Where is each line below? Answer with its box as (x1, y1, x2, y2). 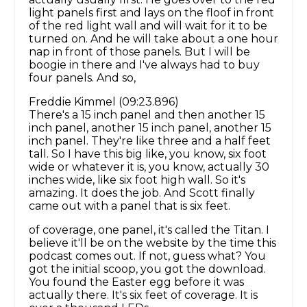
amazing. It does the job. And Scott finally (29, 186, 255, 200)
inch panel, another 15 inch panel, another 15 (29, 121, 271, 135)
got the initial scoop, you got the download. (29, 262, 266, 276)
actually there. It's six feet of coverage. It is (29, 288, 258, 302)
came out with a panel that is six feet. (29, 199, 230, 213)
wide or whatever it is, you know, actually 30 (29, 160, 269, 174)
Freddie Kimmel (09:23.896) (29, 95, 179, 109)
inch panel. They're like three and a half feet (29, 134, 271, 148)
